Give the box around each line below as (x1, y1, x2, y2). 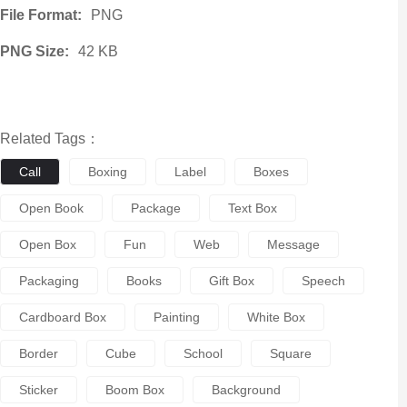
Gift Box (208, 273, 254, 288)
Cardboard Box (18, 310, 106, 324)
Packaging (18, 273, 79, 288)
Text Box (227, 201, 277, 215)
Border (18, 346, 58, 361)
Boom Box (104, 382, 164, 397)
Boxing (87, 164, 127, 179)
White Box (246, 310, 305, 324)
